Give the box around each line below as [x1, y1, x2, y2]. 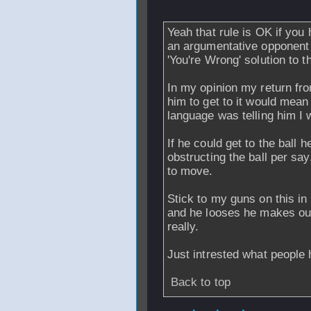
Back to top [170, 276, 230, 289]
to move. [167, 165, 213, 178]
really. [167, 220, 199, 233]
